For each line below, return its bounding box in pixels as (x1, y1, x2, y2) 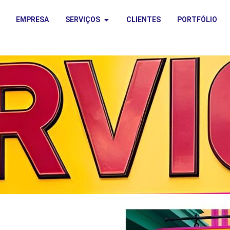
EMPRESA (16, 15, 49, 24)
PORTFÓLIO (177, 15, 218, 24)
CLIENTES (126, 15, 161, 24)
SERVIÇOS (65, 15, 101, 24)
